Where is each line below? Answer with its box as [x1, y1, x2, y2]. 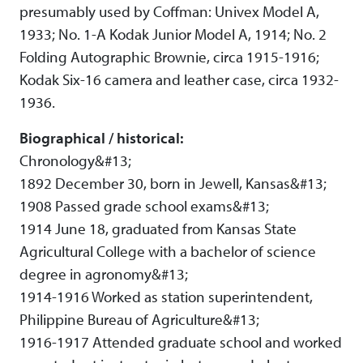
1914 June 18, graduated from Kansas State [19, 219, 297, 239]
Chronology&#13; [19, 151, 131, 171]
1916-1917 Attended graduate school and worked [19, 332, 342, 352]
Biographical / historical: [19, 128, 183, 148]
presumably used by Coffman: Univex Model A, [19, 2, 319, 22]
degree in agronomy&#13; [19, 264, 188, 284]
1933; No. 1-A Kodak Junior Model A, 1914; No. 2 [19, 24, 327, 45]
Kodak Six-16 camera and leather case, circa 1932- [19, 70, 339, 90]
